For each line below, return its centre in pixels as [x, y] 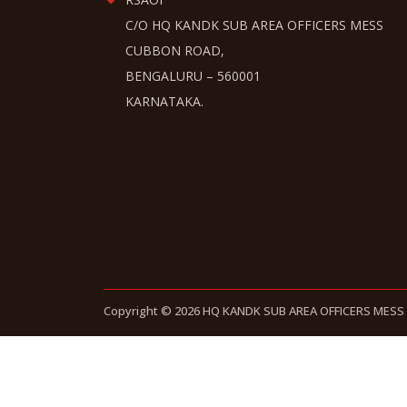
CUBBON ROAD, [175, 50]
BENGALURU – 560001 [193, 75]
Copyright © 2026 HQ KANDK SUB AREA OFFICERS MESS [254, 310]
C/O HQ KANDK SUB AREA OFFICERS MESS [254, 25]
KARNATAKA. [164, 101]
